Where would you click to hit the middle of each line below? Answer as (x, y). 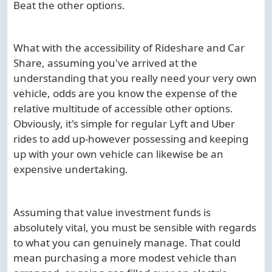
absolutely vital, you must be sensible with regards (135, 227)
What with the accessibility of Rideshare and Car (129, 48)
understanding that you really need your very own (135, 78)
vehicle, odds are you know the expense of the (125, 93)
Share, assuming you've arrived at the (105, 63)
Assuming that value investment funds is (112, 212)
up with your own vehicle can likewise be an (118, 154)
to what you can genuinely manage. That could (127, 242)
